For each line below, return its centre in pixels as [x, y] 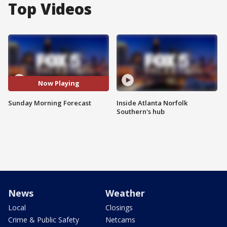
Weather [125, 193]
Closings [119, 207]
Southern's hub [141, 111]
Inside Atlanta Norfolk [152, 103]
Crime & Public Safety [44, 219]
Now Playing [59, 83]
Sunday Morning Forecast [50, 103]
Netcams [120, 219]
